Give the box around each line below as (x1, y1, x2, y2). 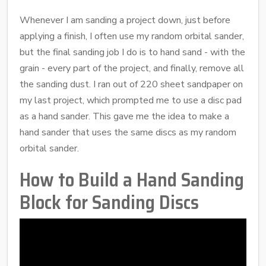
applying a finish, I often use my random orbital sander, (20, 29, 244, 43)
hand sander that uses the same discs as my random (20, 125, 236, 139)
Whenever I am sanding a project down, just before (20, 13, 230, 27)
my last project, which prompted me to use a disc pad (20, 93, 242, 107)
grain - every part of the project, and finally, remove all (20, 61, 244, 75)
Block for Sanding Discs (20, 187, 199, 217)
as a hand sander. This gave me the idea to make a (20, 109, 229, 123)
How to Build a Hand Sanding (20, 164, 244, 195)
